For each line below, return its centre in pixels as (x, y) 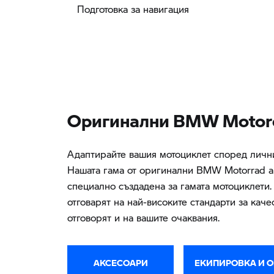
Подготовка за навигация (133, 9)
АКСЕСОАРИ (120, 260)
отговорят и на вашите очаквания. (143, 217)
